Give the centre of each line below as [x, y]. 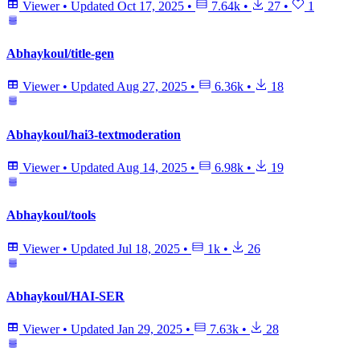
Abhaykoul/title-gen [60, 54]
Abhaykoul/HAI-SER [65, 296]
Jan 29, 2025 [150, 329]
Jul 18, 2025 [149, 248]
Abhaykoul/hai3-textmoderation [94, 134]
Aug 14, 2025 [152, 168]
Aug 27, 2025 [152, 87]
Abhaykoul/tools [51, 215]
